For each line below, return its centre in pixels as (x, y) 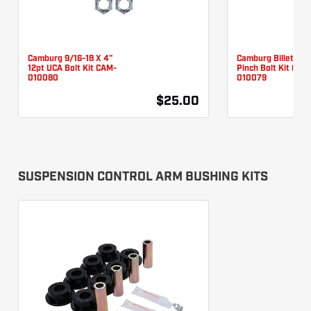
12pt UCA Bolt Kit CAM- (72, 68)
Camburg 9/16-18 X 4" (70, 59)
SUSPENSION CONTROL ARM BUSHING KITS (143, 177)
